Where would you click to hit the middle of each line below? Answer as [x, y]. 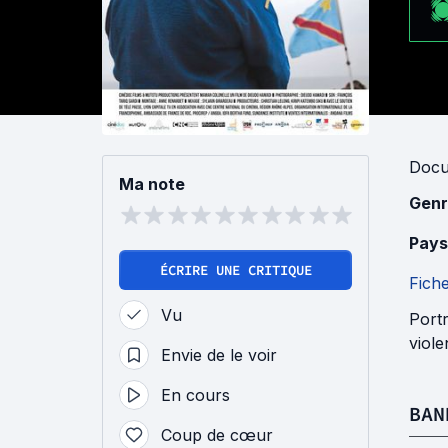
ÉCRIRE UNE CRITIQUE [235, 270]
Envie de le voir [219, 355]
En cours [195, 395]
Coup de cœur [217, 435]
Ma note [152, 184]
